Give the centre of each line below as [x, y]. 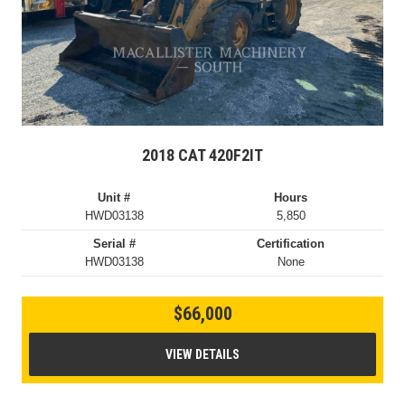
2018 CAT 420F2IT [202, 155]
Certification [291, 243]
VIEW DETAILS [202, 354]
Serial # [114, 243]
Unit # [114, 197]
